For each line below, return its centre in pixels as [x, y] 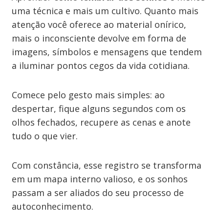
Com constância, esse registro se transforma [107, 165]
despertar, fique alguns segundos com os [99, 109]
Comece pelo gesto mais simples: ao [88, 95]
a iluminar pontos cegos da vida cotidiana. [101, 66]
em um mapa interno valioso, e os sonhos [100, 179]
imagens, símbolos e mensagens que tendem [107, 52]
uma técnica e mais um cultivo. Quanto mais [105, 11]
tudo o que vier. [45, 136]
